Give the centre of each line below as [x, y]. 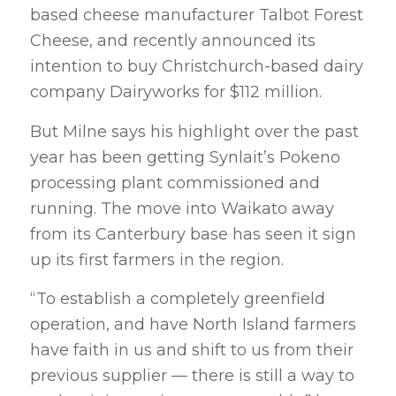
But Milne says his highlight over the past [194, 131]
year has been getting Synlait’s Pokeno [185, 157]
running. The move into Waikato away [182, 208]
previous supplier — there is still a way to [192, 375]
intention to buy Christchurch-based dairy [196, 67]
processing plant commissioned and [175, 183]
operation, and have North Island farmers [193, 324]
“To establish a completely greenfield [177, 298]
